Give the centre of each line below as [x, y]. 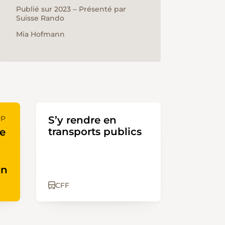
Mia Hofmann [40, 34]
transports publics [95, 131]
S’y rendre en [82, 120]
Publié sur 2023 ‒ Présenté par [71, 9]
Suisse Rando [40, 18]
